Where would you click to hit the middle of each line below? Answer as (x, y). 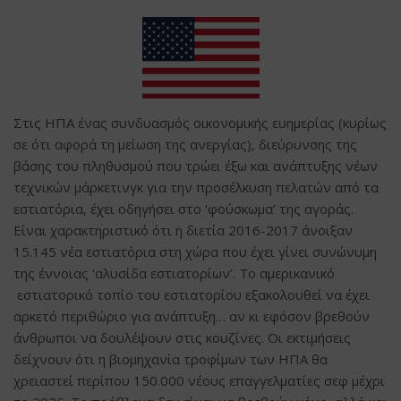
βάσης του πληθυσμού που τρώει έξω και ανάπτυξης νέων (196, 165)
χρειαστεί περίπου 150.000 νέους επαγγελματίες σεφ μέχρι (199, 380)
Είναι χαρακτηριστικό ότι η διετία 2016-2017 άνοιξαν (183, 230)
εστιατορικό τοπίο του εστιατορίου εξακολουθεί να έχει (192, 294)
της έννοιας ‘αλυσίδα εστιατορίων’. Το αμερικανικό (174, 273)
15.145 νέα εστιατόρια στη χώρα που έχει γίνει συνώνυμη (195, 251)
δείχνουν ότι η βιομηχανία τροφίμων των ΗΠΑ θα (171, 358)
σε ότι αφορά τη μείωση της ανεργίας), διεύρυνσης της (185, 144)
